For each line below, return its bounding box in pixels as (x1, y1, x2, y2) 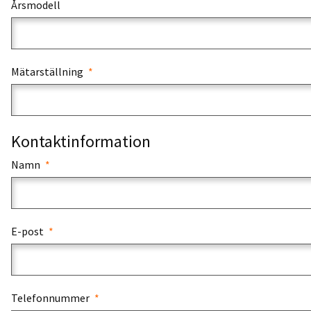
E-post (11, 224, 46, 238)
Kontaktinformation (11, 131, 151, 152)
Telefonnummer (11, 291, 92, 305)
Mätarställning (11, 65, 85, 78)
